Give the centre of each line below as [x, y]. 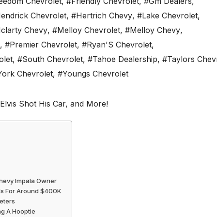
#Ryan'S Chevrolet [117, 45]
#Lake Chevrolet [167, 16]
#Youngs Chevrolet [93, 74]
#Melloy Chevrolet [86, 30]
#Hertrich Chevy [102, 16]
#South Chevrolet [50, 59]
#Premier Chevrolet [41, 45]
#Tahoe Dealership [123, 59]
